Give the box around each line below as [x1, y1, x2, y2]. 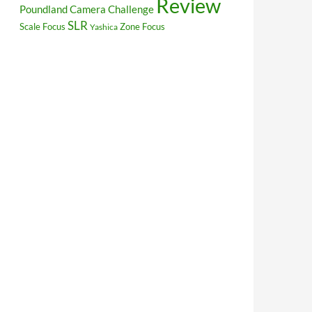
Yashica [90, 21, 118, 32]
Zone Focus [120, 20, 165, 32]
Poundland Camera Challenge [19, 2, 154, 15]
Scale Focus [19, 20, 65, 32]
